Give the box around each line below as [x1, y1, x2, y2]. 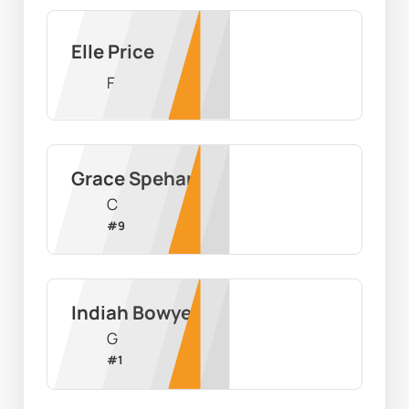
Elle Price [70, 38, 154, 64]
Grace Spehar [70, 165, 194, 192]
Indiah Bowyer [70, 299, 199, 326]
